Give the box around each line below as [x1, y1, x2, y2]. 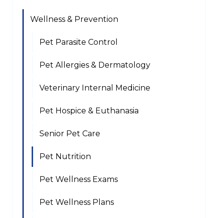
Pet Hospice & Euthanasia [39, 106, 139, 115]
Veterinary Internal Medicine [39, 83, 150, 92]
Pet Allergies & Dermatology [39, 60, 150, 70]
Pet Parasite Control [39, 37, 118, 47]
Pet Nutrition [39, 152, 91, 161]
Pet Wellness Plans [39, 198, 114, 207]
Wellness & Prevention [30, 15, 118, 24]
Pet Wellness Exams [39, 175, 118, 184]
